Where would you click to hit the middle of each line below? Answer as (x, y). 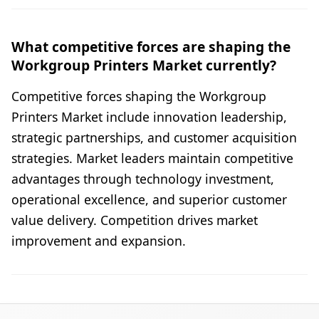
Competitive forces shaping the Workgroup (139, 96)
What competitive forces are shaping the (151, 47)
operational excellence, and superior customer (149, 200)
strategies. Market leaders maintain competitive (152, 158)
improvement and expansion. (99, 241)
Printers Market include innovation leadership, (149, 117)
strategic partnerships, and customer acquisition (154, 138)
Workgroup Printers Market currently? (144, 66)
